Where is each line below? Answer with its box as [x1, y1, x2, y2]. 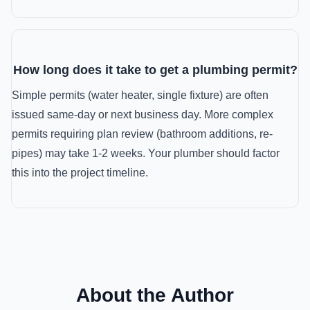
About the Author [76, 284, 234, 306]
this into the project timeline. [12, 167, 148, 179]
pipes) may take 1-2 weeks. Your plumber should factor [12, 147, 280, 159]
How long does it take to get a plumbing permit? [12, 63, 298, 77]
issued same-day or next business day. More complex [12, 109, 273, 120]
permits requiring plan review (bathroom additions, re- [12, 128, 273, 140]
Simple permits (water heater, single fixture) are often [12, 89, 268, 101]
